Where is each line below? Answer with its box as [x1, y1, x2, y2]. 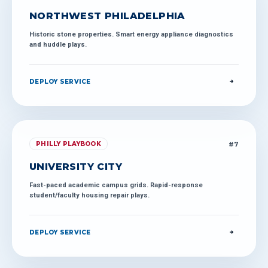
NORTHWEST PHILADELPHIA [29, 10, 185, 22]
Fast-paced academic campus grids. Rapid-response [29, 181, 203, 189]
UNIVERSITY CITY [29, 161, 122, 172]
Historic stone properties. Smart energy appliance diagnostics [29, 31, 233, 38]
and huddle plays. [29, 41, 87, 48]
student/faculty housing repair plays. [29, 191, 150, 199]
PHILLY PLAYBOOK [36, 140, 101, 148]
